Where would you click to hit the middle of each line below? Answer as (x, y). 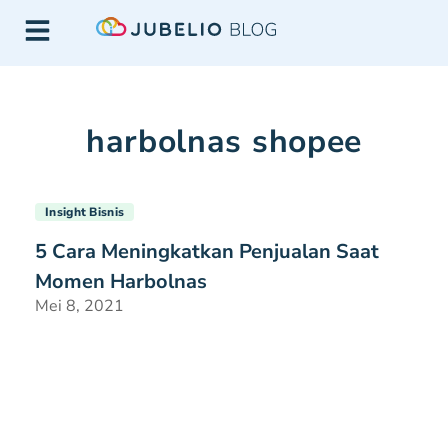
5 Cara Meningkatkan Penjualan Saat (207, 251)
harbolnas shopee (224, 141)
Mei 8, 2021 (79, 306)
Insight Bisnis (85, 212)
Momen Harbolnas (121, 281)
